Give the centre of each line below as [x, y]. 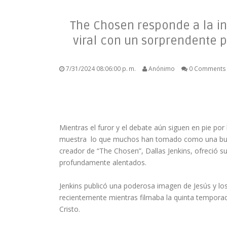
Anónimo [162, 68]
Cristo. [70, 209]
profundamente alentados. [103, 163]
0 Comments [207, 68]
